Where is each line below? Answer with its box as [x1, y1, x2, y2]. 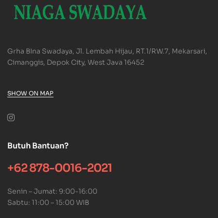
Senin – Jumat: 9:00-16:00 [7, 186, 97, 196]
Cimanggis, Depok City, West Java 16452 [7, 57, 145, 67]
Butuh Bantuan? [7, 140, 69, 151]
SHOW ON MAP [7, 89, 54, 97]
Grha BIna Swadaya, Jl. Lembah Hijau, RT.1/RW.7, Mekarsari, [7, 46, 207, 55]
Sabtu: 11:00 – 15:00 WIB [7, 198, 89, 207]
